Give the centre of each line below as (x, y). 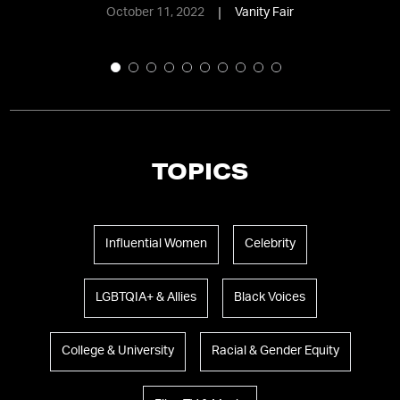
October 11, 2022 (156, 13)
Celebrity (270, 244)
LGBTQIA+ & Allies (146, 298)
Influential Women (156, 244)
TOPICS (200, 175)
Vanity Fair (265, 13)
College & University (117, 351)
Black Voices (269, 298)
